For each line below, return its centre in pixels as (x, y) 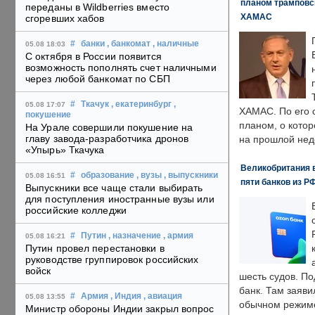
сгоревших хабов (65, 19)
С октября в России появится (94, 57)
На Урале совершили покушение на (109, 128)
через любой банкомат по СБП (98, 79)
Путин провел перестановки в (95, 249)
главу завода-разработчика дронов (107, 139)
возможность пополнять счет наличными (121, 68)
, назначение (135, 236)
